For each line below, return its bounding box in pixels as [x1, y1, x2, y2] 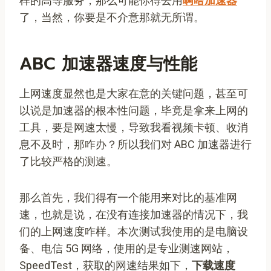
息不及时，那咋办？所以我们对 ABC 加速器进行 [19, 137, 252, 151]
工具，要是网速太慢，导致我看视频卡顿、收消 [19, 120, 248, 134]
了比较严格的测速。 [19, 154, 117, 168]
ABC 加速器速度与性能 [19, 50, 197, 77]
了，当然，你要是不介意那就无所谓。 [19, 10, 204, 24]
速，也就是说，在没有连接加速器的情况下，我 [19, 207, 248, 221]
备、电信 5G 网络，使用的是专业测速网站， [19, 241, 233, 255]
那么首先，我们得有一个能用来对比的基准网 [19, 191, 237, 204]
